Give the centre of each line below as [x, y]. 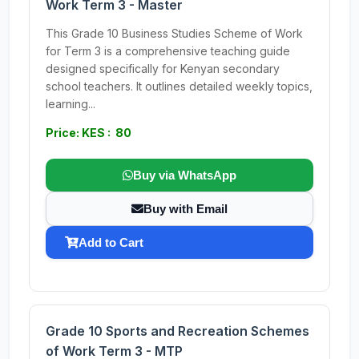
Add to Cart [111, 242]
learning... [71, 104]
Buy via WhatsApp [185, 175]
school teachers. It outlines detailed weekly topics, [179, 86]
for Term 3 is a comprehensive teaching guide [168, 51]
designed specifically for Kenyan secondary [163, 69]
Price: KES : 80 [89, 133]
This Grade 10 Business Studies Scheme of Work [174, 33]
